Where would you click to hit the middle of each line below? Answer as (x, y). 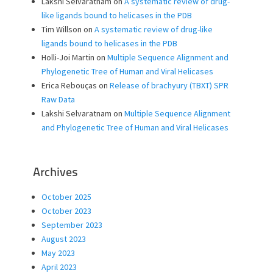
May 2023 (58, 253)
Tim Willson (62, 29)
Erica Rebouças (69, 85)
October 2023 (66, 211)
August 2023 (64, 239)
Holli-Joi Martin (68, 57)
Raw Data (58, 99)
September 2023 (72, 225)
